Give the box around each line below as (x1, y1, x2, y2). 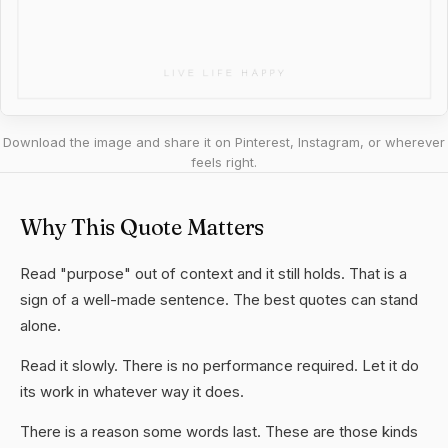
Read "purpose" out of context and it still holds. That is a (20, 264, 407, 283)
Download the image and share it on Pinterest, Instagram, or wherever (3, 134, 445, 150)
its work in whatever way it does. (20, 382, 244, 401)
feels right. (191, 154, 257, 170)
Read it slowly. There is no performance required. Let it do (20, 356, 419, 375)
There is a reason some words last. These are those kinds (20, 422, 418, 441)
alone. (20, 316, 61, 335)
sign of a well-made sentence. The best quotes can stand (20, 290, 418, 309)
